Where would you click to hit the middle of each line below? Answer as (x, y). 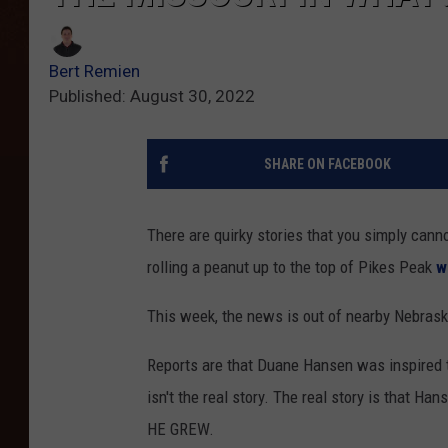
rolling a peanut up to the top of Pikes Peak (291, 267)
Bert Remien (94, 71)
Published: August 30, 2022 (152, 96)
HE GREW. (180, 429)
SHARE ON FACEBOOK (327, 164)
